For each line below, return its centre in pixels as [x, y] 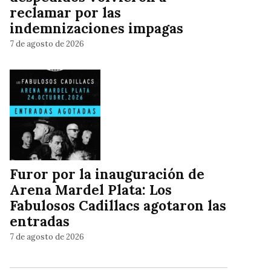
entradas [40, 221]
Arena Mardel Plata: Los [91, 190]
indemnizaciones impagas [96, 28]
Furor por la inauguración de [107, 174]
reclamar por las [65, 13]
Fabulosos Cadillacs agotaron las [118, 206]
